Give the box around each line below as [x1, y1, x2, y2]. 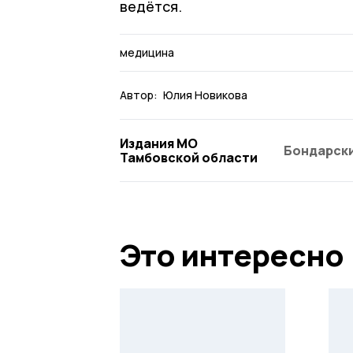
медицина [120, 44, 174, 60]
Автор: [120, 87, 158, 102]
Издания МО [120, 134, 198, 152]
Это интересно [120, 233, 344, 275]
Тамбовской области [120, 148, 258, 166]
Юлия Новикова [163, 87, 247, 102]
